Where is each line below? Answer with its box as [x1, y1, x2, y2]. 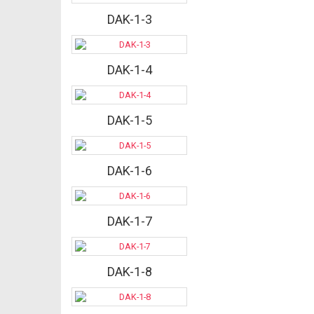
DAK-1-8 [107, 264, 152, 280]
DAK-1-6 [107, 163, 152, 179]
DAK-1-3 [107, 12, 152, 27]
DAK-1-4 [107, 62, 152, 78]
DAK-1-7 [107, 214, 152, 229]
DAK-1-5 [107, 113, 152, 128]
